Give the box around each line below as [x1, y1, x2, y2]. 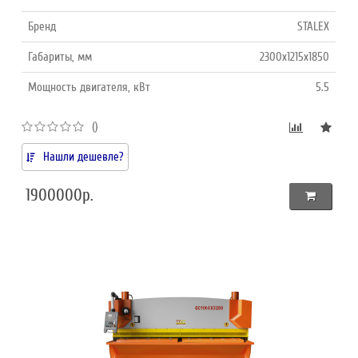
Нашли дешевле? [43, 149, 125, 164]
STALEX [297, 18, 330, 34]
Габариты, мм [28, 49, 93, 64]
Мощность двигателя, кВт [28, 79, 151, 94]
